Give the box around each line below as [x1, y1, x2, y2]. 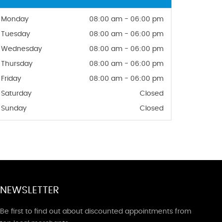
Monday [1, 16, 29, 23]
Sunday [1, 105, 27, 112]
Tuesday [1, 31, 30, 38]
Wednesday [1, 46, 42, 53]
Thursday [1, 60, 33, 67]
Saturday [1, 90, 32, 97]
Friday [1, 75, 21, 82]
